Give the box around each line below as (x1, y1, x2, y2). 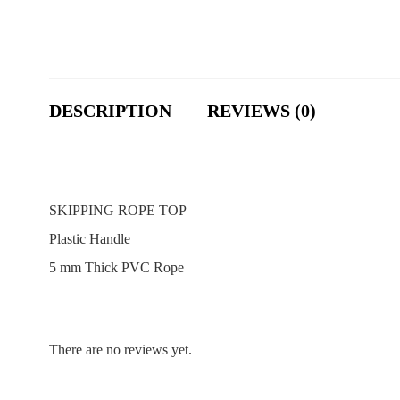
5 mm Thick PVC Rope (49, 260, 184, 276)
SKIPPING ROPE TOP (49, 203, 187, 219)
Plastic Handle (49, 231, 130, 247)
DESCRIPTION (49, 101, 171, 121)
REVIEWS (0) (207, 101, 316, 121)
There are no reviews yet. (49, 342, 192, 358)
